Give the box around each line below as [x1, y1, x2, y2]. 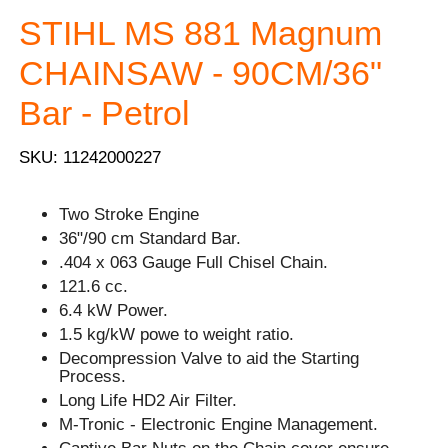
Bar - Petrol [19, 93, 191, 132]
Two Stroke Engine [59, 205, 200, 225]
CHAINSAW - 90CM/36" [19, 53, 383, 92]
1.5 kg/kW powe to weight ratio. [59, 325, 295, 345]
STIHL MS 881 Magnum [19, 13, 383, 52]
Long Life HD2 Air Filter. [59, 391, 238, 411]
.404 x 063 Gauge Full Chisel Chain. [59, 253, 329, 273]
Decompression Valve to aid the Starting [59, 349, 360, 369]
